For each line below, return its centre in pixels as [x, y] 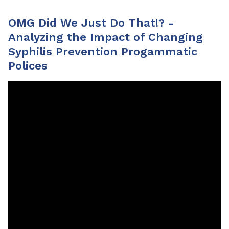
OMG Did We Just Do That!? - [91, 22]
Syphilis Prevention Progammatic [103, 51]
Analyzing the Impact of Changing [106, 37]
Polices [28, 65]
